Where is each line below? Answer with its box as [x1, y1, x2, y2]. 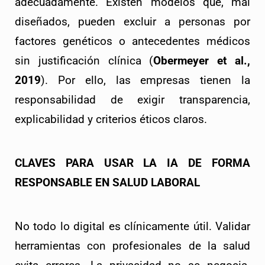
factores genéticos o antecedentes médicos [15, 35, 250, 49]
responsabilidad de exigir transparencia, [15, 93, 250, 107]
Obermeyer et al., [153, 54, 251, 68]
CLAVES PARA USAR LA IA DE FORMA [15, 157, 250, 170]
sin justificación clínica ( [15, 54, 154, 68]
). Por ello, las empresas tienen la [41, 74, 250, 88]
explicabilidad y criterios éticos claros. [15, 113, 207, 127]
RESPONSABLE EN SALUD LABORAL [15, 176, 200, 190]
